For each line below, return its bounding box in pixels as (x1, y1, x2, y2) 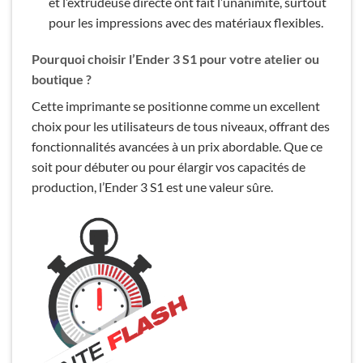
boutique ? (32, 71, 92, 88)
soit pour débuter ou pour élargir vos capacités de (32, 159, 305, 175)
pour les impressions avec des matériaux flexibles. (48, 14, 323, 30)
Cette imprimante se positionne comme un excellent (32, 98, 320, 114)
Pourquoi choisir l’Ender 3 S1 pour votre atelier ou (32, 51, 319, 67)
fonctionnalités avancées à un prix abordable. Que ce (32, 139, 322, 155)
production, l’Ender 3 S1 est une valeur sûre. (32, 179, 273, 195)
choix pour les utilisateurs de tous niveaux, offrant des (32, 118, 330, 135)
